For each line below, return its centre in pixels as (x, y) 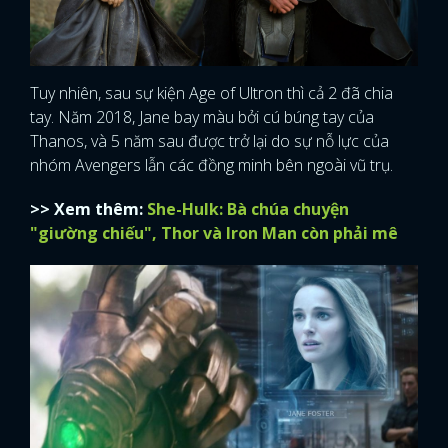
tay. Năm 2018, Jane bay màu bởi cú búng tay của (202, 117)
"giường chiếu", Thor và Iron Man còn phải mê (214, 233)
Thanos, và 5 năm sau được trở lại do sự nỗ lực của (209, 141)
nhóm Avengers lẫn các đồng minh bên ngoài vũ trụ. (211, 165)
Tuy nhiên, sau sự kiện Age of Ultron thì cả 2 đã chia (211, 93)
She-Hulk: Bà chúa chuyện (248, 209)
